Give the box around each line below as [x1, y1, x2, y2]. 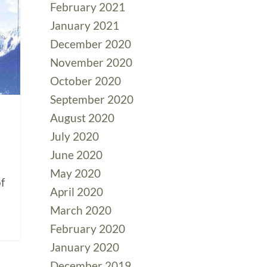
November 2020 [50, 55, 133, 69]
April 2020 [50, 185, 104, 198]
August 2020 [50, 111, 115, 125]
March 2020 [50, 203, 112, 217]
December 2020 [50, 37, 132, 51]
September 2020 [50, 92, 134, 106]
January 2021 [50, 18, 120, 32]
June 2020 [50, 148, 103, 162]
